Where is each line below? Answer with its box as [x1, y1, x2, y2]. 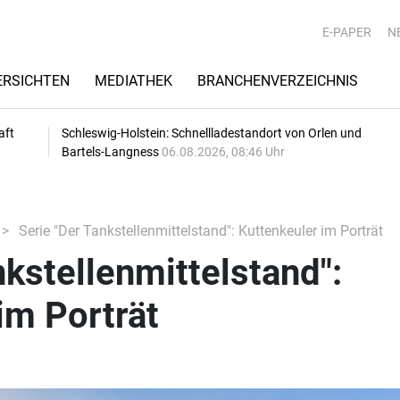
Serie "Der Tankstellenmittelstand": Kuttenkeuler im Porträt [14, 222, 383, 239]
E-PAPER [322, 25, 371, 39]
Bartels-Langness [62, 145, 162, 159]
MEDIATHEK [95, 72, 172, 89]
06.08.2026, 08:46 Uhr [162, 145, 285, 159]
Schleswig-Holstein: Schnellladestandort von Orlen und [62, 126, 362, 140]
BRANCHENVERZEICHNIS [197, 72, 358, 89]
